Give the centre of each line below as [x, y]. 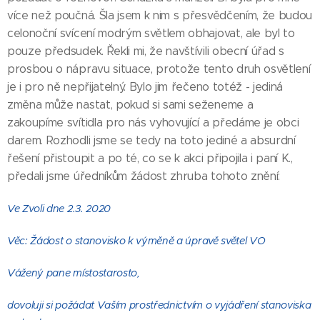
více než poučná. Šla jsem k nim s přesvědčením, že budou [160, 15]
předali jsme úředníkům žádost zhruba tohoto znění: [144, 176]
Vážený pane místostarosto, [74, 273]
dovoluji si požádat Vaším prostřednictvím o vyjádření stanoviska [159, 305]
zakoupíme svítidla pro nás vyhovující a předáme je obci [153, 122]
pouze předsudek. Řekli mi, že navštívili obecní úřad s [146, 51]
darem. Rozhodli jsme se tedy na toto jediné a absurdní [151, 140]
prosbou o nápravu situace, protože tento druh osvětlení [159, 69]
